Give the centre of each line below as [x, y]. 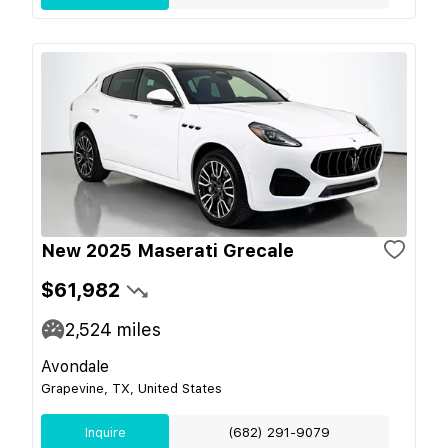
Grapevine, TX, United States [131, 388]
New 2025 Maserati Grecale [167, 250]
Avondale [75, 366]
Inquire [105, 432]
